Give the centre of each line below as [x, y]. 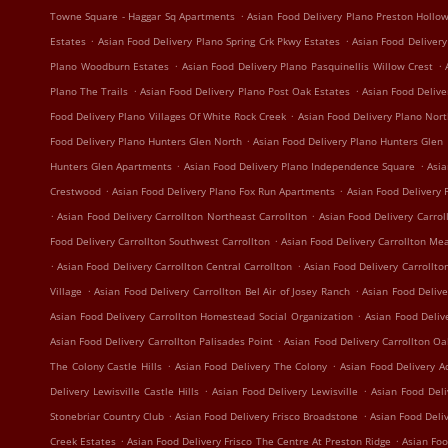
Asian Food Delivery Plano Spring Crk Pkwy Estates [219, 41]
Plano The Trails [89, 91]
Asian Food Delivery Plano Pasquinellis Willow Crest [307, 66]
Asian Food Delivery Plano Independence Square [299, 166]
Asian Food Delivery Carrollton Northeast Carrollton [182, 216]
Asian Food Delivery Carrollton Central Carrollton [175, 266]
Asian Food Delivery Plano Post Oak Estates [245, 91]
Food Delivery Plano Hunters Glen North [146, 141]
